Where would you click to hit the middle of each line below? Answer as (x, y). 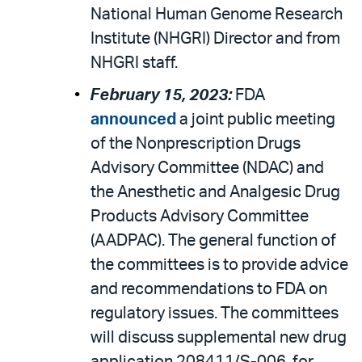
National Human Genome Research (217, 15)
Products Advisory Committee (200, 217)
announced (133, 120)
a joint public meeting (256, 120)
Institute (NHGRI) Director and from (215, 39)
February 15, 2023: (162, 95)
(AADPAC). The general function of (213, 241)
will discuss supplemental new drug (219, 338)
